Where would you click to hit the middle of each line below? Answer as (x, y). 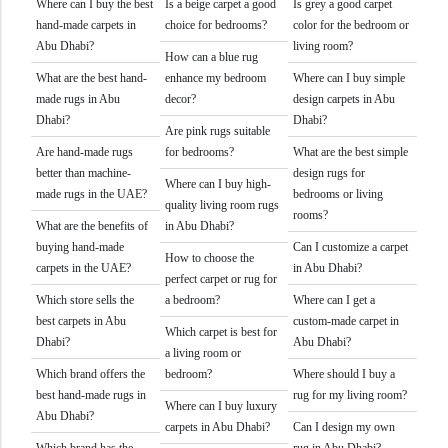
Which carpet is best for (220, 331)
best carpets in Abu (81, 320)
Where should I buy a (344, 373)
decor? (180, 98)
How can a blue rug (211, 56)
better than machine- (83, 172)
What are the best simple (351, 151)
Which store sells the (85, 299)
